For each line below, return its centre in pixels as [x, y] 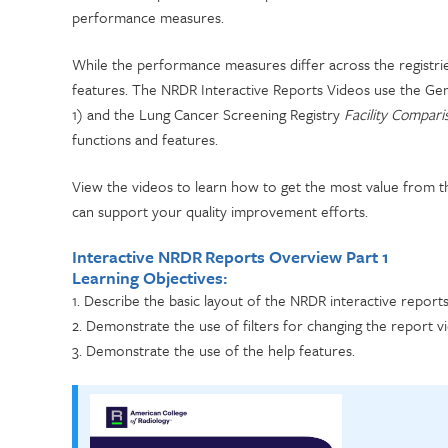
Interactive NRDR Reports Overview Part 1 [232, 256]
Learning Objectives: [149, 277]
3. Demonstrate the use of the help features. [213, 350]
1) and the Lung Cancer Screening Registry [206, 114]
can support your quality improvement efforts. [220, 211]
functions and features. [147, 139]
